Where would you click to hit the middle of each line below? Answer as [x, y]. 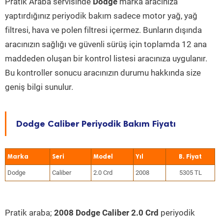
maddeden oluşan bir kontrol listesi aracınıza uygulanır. [106, 58]
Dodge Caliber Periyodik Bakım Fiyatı [96, 124]
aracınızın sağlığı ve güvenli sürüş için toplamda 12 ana [106, 44]
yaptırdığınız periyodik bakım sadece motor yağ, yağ [101, 16]
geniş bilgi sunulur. [39, 87]
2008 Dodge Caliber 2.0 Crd [106, 213]
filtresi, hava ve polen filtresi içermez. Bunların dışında [103, 30]
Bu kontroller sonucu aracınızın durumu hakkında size [103, 73]
